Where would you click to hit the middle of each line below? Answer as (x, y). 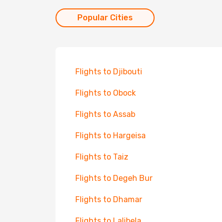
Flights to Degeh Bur (114, 178)
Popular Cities (105, 18)
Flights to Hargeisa (111, 136)
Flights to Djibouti (109, 72)
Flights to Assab (105, 114)
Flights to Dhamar (109, 199)
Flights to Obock (106, 93)
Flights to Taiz (102, 157)
